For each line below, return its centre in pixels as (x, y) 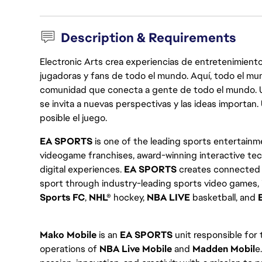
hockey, (129, 197)
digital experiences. (82, 169)
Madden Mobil (224, 249)
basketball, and (224, 197)
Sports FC (62, 197)
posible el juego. (73, 118)
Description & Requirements (149, 38)
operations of (70, 249)
